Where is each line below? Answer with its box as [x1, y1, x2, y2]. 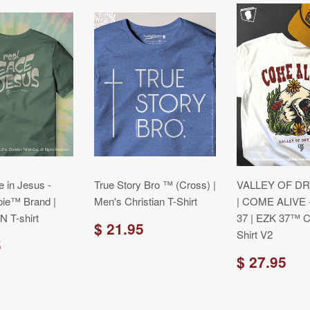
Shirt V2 [237, 227, 273, 241]
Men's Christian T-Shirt [94, 194, 197, 208]
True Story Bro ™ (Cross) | [94, 177, 216, 192]
